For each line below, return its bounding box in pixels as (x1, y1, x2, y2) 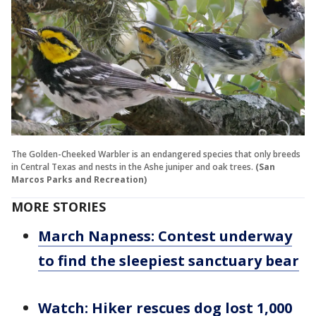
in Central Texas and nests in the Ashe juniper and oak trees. (11, 160, 253, 173)
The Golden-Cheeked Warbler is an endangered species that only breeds (11, 147, 300, 160)
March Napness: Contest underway (38, 226, 292, 245)
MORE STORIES (11, 197, 106, 215)
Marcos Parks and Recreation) (11, 173, 147, 186)
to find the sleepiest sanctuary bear (38, 250, 299, 270)
